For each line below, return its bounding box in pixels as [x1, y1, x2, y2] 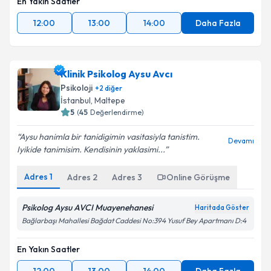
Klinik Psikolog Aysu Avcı [60, 68, 172, 80]
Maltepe [94, 95, 125, 106]
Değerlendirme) [90, 108, 144, 117]
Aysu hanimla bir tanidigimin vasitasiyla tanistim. [19, 131, 200, 142]
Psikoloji [60, 82, 93, 93]
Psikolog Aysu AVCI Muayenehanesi [22, 202, 153, 213]
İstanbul [60, 95, 91, 106]
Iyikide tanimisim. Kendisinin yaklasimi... [17, 144, 165, 155]
